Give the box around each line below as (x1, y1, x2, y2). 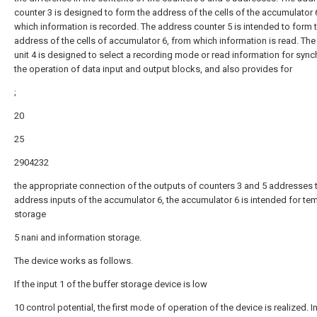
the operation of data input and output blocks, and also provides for (14, 64, 292, 74)
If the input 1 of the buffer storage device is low (14, 279, 207, 289)
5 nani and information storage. (14, 232, 142, 243)
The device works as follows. (14, 255, 133, 266)
